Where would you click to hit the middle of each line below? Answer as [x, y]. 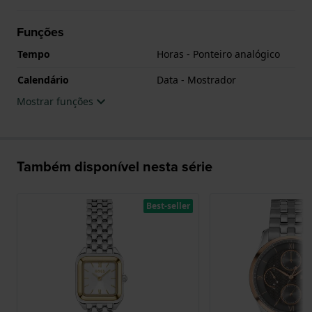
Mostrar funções [56, 101]
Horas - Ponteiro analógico [218, 54]
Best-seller [168, 205]
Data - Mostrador [196, 79]
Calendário [43, 79]
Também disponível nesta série [115, 166]
